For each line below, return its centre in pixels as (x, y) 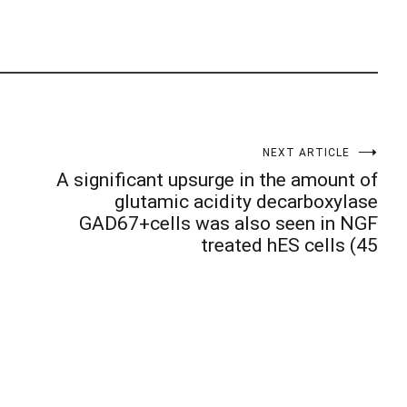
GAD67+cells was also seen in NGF (228, 223)
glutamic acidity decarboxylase (246, 202)
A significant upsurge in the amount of (217, 180)
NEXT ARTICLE (306, 153)
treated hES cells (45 (289, 245)
